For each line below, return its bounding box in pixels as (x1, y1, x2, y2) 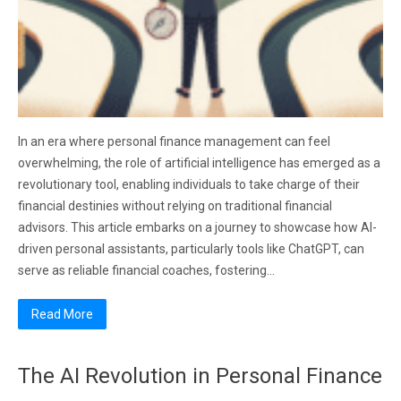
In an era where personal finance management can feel (18, 134, 330, 149)
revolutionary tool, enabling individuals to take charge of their (18, 177, 360, 192)
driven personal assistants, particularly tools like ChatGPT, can (18, 242, 364, 256)
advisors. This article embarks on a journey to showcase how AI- (18, 220, 377, 235)
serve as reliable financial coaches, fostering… (18, 263, 275, 277)
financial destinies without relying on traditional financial (18, 199, 332, 213)
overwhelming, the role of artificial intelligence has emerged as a (18, 156, 380, 170)
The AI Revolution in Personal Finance (18, 363, 382, 388)
